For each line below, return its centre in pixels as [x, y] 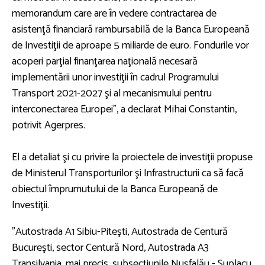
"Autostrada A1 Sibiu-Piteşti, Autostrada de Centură [120, 232]
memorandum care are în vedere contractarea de [114, 13]
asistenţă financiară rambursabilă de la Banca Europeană [131, 29]
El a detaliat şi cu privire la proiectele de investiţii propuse [132, 157]
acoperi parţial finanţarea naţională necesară [105, 61]
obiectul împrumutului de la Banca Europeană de [115, 189]
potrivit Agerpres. [49, 125]
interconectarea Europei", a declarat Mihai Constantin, [124, 109]
